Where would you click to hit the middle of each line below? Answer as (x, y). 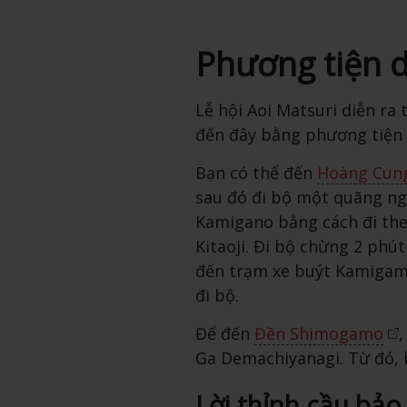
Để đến (224, 333)
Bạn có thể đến (256, 172)
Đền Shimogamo (318, 333)
